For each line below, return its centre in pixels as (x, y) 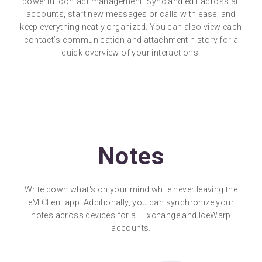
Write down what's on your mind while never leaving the (131, 190)
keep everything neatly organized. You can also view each (131, 27)
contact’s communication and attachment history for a (131, 40)
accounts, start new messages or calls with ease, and (131, 14)
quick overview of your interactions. (131, 53)
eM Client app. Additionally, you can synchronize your (131, 203)
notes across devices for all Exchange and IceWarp (131, 216)
